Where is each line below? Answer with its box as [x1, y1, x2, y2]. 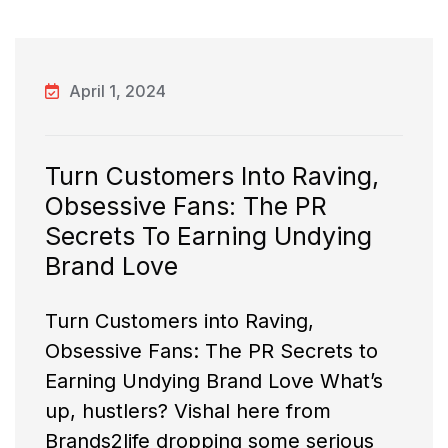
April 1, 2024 [69, 81, 166, 102]
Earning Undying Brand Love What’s [45, 369, 383, 394]
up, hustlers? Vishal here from [45, 399, 331, 424]
